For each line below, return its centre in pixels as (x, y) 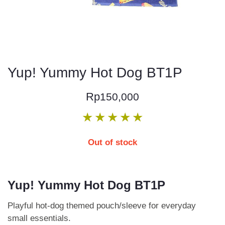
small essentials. (39, 218)
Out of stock (113, 142)
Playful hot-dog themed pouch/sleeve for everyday (102, 206)
